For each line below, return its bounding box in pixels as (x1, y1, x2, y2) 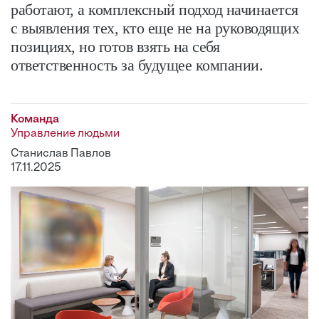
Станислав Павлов (11, 148, 111, 159)
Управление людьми (11, 128, 120, 140)
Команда (11, 114, 59, 125)
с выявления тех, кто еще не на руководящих (11, 19, 299, 37)
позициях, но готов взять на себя (11, 38, 219, 56)
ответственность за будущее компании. (11, 56, 263, 74)
